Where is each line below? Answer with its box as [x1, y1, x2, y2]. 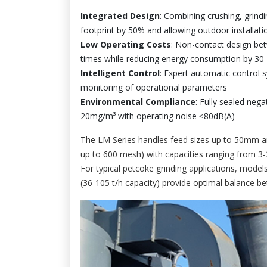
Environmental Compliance [80, 95, 195, 107]
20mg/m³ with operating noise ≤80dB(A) [80, 110, 235, 122]
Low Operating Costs [80, 38, 171, 50]
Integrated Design [80, 10, 160, 21]
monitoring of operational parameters [80, 81, 227, 93]
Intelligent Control [80, 67, 160, 79]
